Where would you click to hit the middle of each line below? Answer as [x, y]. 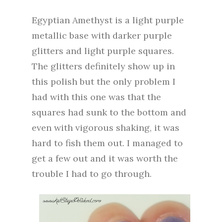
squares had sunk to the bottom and [109, 112]
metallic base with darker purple [102, 35]
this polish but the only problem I [104, 81]
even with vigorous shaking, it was [106, 127]
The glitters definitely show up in [103, 66]
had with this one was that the [96, 97]
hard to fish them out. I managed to [107, 143]
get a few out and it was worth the [105, 158]
